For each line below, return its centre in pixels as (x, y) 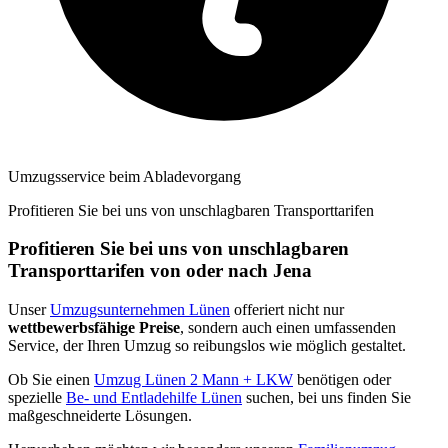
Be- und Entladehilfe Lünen (154, 398)
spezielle (37, 398)
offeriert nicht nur (287, 310)
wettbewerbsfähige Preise (94, 328)
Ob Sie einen (51, 380)
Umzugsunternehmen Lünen (140, 310)
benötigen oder (342, 380)
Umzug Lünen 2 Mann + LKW (193, 380)
